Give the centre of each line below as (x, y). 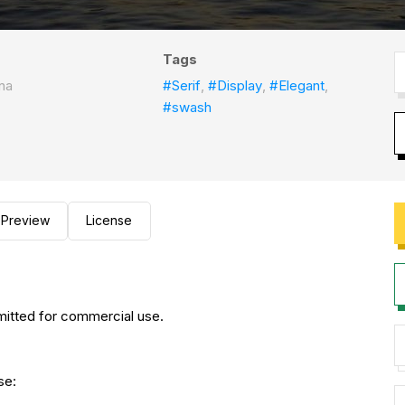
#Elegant (297, 85)
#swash (188, 107)
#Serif (182, 85)
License (109, 221)
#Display (235, 85)
